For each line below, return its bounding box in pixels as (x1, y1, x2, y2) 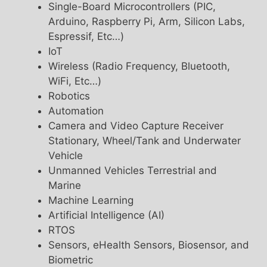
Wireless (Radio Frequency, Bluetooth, (48, 60, 230, 73)
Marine (48, 179, 81, 192)
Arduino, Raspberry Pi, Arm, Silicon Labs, (48, 15, 245, 28)
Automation (48, 105, 104, 117)
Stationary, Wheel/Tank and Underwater (48, 135, 241, 147)
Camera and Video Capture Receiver (48, 120, 223, 132)
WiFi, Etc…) (48, 75, 101, 88)
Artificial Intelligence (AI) (48, 209, 164, 222)
